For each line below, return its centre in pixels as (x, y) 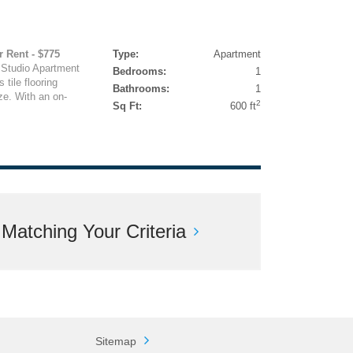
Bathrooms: (141, 89)
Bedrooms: (139, 71)
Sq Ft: (127, 106)
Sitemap (115, 341)
